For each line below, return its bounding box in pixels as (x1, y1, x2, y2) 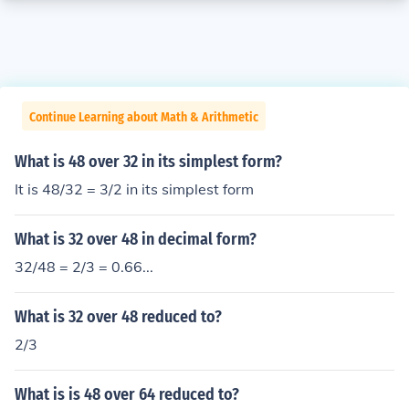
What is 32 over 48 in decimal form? (15, 229, 257, 249)
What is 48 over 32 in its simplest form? (15, 152, 282, 172)
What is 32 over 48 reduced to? (15, 307, 222, 327)
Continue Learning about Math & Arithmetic (29, 110, 258, 125)
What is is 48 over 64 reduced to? (15, 384, 239, 404)
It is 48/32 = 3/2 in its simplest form (15, 180, 254, 198)
